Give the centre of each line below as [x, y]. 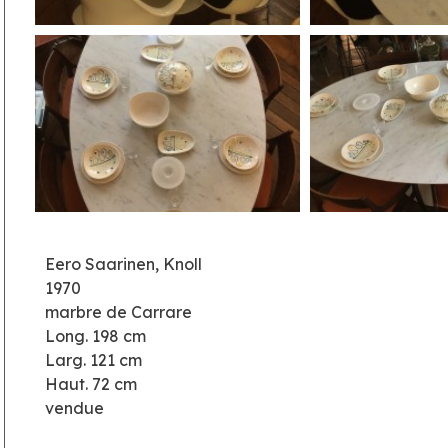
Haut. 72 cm [90, 384]
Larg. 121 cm [93, 360]
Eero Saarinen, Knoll [123, 264]
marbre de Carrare [118, 312]
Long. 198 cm [95, 336]
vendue [74, 408]
